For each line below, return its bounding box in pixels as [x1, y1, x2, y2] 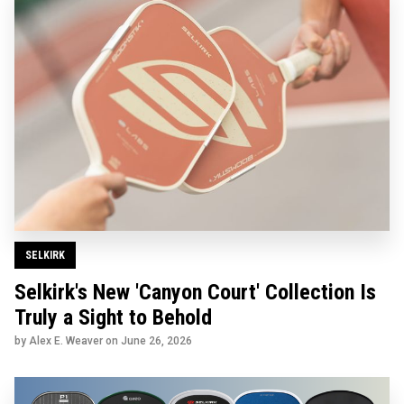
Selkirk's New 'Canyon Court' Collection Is [14, 279, 376, 305]
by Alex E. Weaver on [14, 334, 121, 347]
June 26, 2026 [121, 334, 192, 347]
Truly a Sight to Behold [14, 304, 212, 330]
